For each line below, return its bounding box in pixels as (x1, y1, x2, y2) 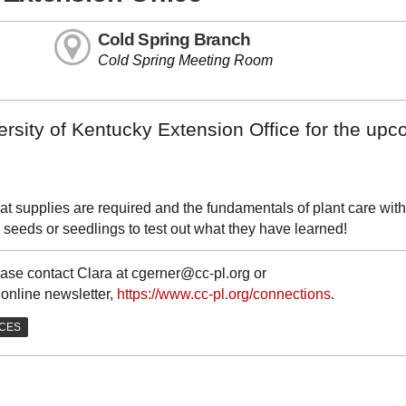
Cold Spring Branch (97, 30, 251, 50)
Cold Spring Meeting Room (97, 53, 273, 69)
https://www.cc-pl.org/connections (117, 286, 331, 303)
